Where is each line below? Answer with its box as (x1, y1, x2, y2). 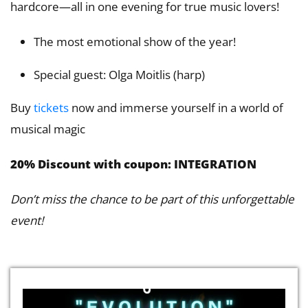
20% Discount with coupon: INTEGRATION (10, 156, 256, 173)
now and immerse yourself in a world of (69, 100, 283, 116)
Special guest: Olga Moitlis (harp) (34, 67, 205, 83)
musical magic (10, 121, 85, 137)
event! (10, 212, 43, 229)
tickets (34, 100, 69, 116)
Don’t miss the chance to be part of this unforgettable (10, 191, 294, 208)
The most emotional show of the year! (34, 34, 236, 50)
